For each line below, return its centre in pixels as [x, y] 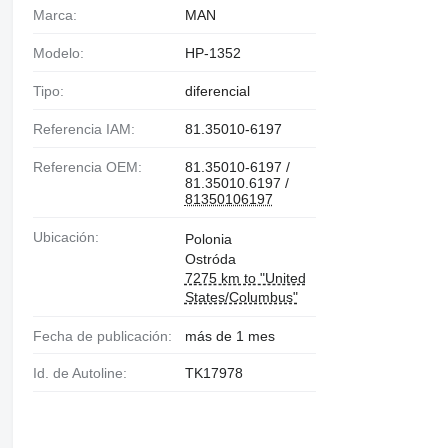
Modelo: [64, 53]
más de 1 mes [229, 335]
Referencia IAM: [88, 128]
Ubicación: [70, 236]
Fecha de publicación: [106, 335]
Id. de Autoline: [81, 373]
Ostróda [210, 258]
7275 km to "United [245, 277]
